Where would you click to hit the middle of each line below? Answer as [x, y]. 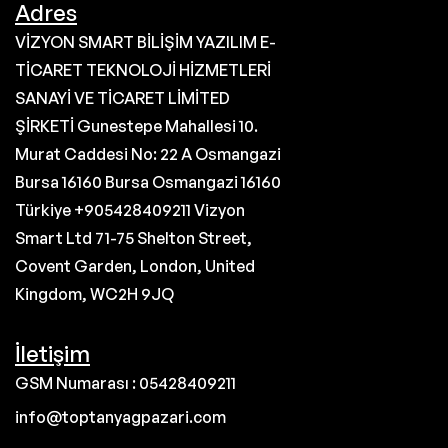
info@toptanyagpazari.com [120, 417]
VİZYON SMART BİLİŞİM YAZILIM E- [145, 42]
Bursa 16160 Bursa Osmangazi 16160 [148, 182]
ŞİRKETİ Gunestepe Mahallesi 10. [136, 126]
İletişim [52, 354]
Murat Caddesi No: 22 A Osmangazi [148, 154]
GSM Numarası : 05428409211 [125, 383]
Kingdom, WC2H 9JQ [94, 294]
